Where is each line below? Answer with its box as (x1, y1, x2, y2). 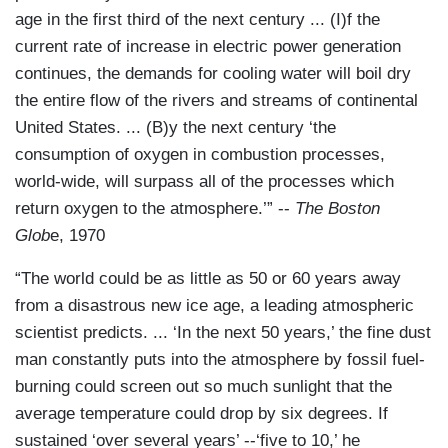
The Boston (295, 199, 380, 219)
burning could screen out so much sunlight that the (15, 377, 392, 397)
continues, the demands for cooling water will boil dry (15, 64, 411, 84)
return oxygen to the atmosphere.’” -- (15, 199, 295, 219)
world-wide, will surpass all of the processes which (15, 172, 394, 192)
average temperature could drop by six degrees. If (15, 404, 388, 424)
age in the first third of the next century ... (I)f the (15, 10, 380, 30)
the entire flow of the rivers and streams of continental (15, 91, 418, 111)
